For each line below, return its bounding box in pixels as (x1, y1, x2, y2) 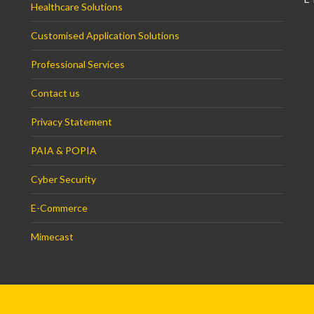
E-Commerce (31, 201, 88, 214)
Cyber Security (31, 172, 96, 185)
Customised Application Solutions (31, 29, 179, 41)
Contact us (31, 86, 80, 99)
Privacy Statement (31, 115, 112, 128)
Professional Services (31, 57, 125, 70)
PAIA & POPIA (31, 144, 97, 156)
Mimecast (31, 230, 74, 243)
